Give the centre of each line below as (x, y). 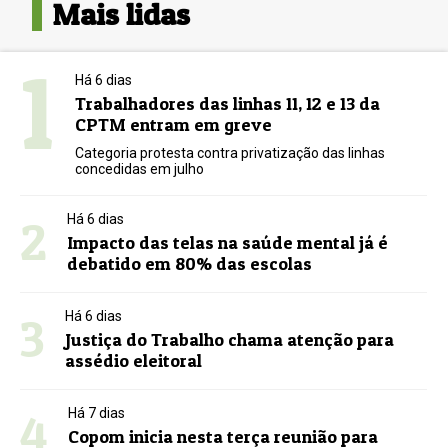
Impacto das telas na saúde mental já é (228, 243)
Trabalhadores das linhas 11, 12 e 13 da (228, 104)
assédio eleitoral (134, 361)
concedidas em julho (140, 169)
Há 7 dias (97, 413)
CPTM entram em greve (174, 125)
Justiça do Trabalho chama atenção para (230, 340)
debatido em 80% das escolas (190, 264)
